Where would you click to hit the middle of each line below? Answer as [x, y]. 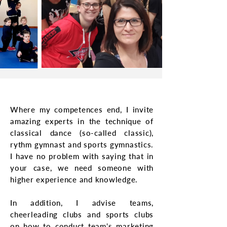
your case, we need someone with [82, 168]
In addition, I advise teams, [82, 203]
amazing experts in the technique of [82, 121]
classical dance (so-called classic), [82, 133]
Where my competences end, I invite [82, 109]
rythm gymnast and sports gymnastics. [82, 144]
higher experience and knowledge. [74, 179]
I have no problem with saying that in [82, 156]
